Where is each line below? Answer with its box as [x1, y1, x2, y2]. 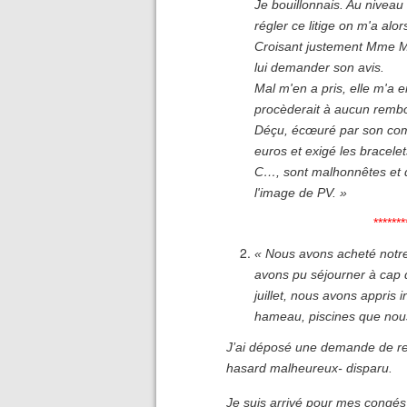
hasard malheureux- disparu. [226, 360, 393, 375]
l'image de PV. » [254, 184, 347, 200]
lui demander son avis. [254, 59, 384, 74]
